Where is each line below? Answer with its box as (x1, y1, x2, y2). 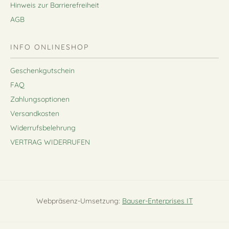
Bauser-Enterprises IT (122, 196, 193, 206)
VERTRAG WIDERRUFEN (10, 138, 90, 147)
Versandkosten (10, 109, 59, 119)
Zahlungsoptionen (10, 95, 70, 104)
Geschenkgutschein (10, 66, 75, 76)
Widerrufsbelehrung (10, 123, 76, 133)
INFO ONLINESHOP (10, 42, 89, 52)
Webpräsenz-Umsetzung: (36, 196, 122, 206)
